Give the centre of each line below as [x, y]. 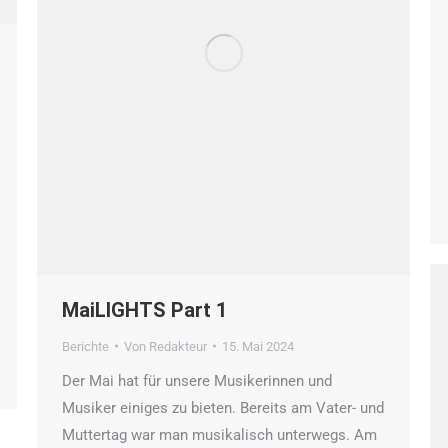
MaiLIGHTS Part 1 [144, 309]
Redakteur [178, 346]
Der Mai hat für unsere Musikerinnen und [197, 380]
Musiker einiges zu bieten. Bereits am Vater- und [223, 407]
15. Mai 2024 [258, 346]
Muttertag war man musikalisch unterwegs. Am [219, 434]
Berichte [85, 346]
